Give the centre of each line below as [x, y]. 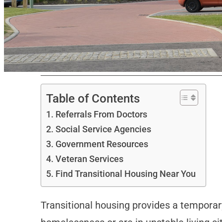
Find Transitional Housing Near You [125, 174]
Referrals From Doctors [101, 114]
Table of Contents [93, 98]
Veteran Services [89, 159]
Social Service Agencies [103, 129]
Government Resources [102, 144]
